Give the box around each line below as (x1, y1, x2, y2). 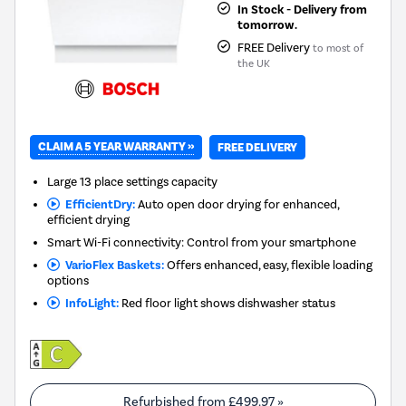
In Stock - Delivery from (237, 2, 367, 17)
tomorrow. (237, 17, 297, 33)
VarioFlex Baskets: (59, 257, 164, 274)
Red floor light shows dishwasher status (118, 295, 335, 311)
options (47, 273, 90, 288)
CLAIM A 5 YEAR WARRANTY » (38, 140, 194, 155)
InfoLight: (59, 295, 119, 312)
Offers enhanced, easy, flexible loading (163, 257, 372, 273)
